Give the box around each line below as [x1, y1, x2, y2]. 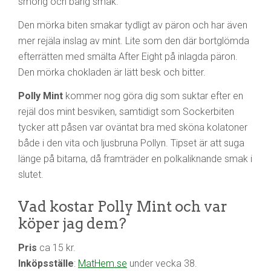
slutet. [18, 168, 44, 180]
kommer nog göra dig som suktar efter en [63, 90, 243, 102]
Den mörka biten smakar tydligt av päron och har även [18, 19, 247, 31]
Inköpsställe [18, 257, 74, 269]
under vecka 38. [127, 257, 197, 269]
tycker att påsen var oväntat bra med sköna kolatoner [18, 121, 247, 133]
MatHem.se [78, 257, 127, 269]
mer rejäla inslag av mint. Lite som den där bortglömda [18, 34, 249, 47]
